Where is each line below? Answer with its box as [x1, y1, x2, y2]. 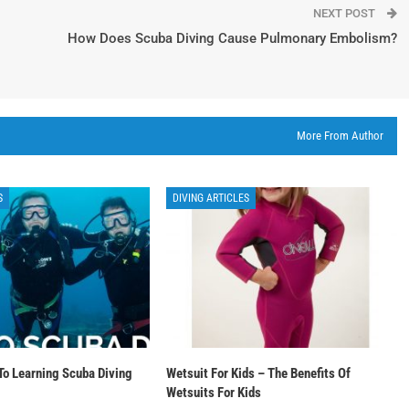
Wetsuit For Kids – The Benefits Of [166, 365, 351, 383]
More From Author [297, 128, 383, 142]
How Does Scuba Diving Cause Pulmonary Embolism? [68, 29, 397, 47]
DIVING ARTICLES [173, 191, 250, 204]
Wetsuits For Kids [166, 384, 262, 402]
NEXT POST [313, 5, 378, 20]
